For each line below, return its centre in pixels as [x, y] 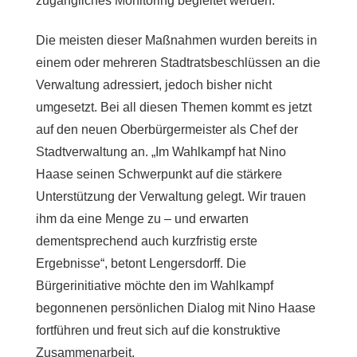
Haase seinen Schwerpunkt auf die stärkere [159, 174]
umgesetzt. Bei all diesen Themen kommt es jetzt [173, 107]
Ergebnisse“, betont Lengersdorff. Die [141, 263]
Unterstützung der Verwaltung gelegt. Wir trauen [171, 196]
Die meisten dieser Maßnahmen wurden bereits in [176, 40]
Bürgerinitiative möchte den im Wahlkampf [154, 286]
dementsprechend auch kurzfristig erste [146, 241]
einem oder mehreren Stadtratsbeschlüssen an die [178, 63]
